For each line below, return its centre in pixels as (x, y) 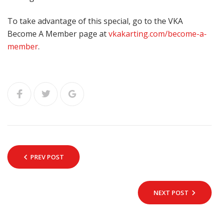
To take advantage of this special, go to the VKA (95, 21)
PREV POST (47, 157)
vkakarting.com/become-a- (158, 34)
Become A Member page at (58, 34)
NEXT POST (171, 193)
